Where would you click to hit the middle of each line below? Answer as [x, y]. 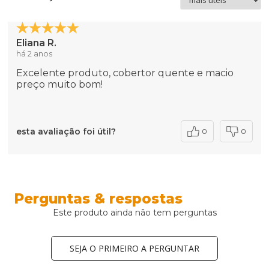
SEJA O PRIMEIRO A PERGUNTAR [134, 249]
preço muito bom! [60, 85]
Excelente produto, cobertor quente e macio [125, 73]
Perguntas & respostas [98, 199]
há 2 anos [35, 54]
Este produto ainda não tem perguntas [134, 213]
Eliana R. [37, 43]
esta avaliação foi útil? [66, 131]
